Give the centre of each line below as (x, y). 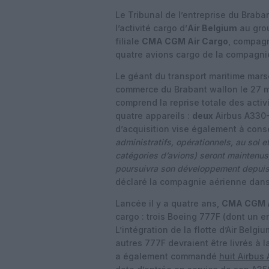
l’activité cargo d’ (151, 28)
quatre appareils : (154, 116)
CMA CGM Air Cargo (185, 41)
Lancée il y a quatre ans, (168, 203)
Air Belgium (212, 28)
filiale (128, 41)
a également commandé (167, 256)
